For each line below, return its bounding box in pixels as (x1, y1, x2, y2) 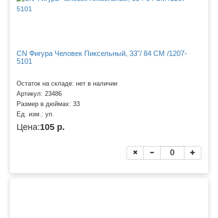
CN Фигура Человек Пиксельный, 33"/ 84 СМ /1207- (17, 49, 187, 58)
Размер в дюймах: (17, 101, 73, 108)
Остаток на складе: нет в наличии (17, 80, 117, 88)
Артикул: (17, 91, 45, 98)
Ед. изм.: (17, 111, 45, 118)
